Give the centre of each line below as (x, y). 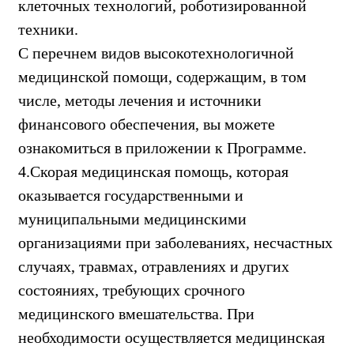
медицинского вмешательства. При (136, 313)
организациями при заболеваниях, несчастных (175, 242)
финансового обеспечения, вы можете (147, 124)
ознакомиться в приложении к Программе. (162, 147)
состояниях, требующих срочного (132, 290)
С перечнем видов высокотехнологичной (156, 53)
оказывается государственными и (131, 195)
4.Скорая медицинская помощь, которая (153, 171)
